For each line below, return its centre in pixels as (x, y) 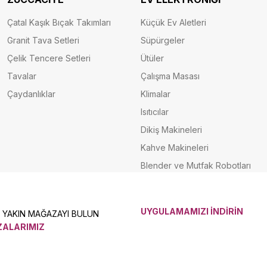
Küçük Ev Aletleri (173, 22)
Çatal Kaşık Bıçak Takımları (59, 22)
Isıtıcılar (155, 112)
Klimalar (156, 94)
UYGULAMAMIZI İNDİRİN (192, 211)
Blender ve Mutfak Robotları (196, 165)
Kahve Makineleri (175, 148)
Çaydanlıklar (31, 94)
